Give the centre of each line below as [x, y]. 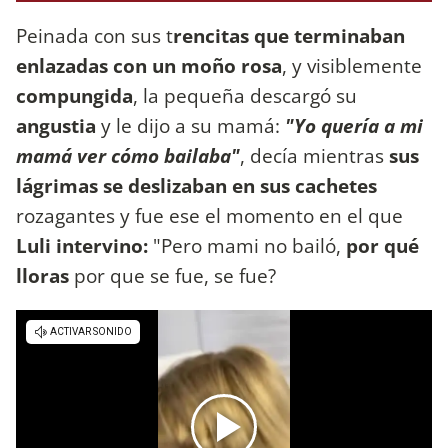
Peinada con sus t [94, 36]
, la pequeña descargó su [245, 96]
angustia [58, 126]
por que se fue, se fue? [172, 276]
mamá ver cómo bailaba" [128, 156]
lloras [42, 276]
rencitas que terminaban [289, 36]
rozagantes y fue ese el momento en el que [209, 216]
